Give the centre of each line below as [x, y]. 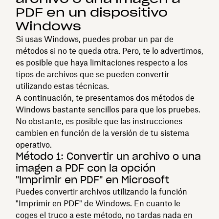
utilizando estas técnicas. [62, 86]
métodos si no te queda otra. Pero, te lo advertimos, [109, 51]
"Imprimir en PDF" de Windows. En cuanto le [98, 203]
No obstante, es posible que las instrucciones [99, 121]
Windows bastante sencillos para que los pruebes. [108, 109]
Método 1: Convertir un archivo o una [108, 156]
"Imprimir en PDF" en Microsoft [92, 180]
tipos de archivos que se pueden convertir [92, 74]
